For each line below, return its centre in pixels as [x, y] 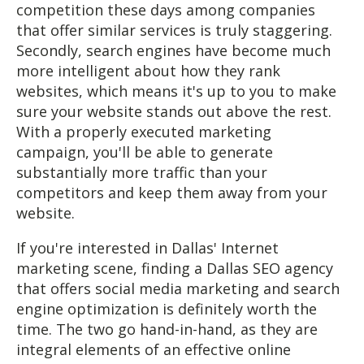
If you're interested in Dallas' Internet [147, 248]
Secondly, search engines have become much [173, 50]
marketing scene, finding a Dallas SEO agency [175, 268]
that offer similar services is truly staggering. [174, 30]
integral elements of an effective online [154, 349]
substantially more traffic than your [142, 172]
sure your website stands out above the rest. [174, 111]
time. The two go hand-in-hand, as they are [167, 329]
